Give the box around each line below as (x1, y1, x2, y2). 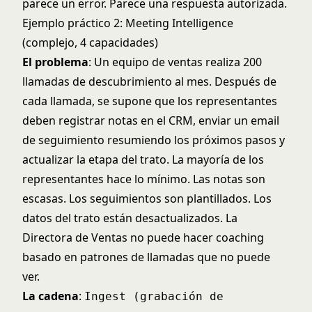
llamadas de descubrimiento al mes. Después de (22, 74, 276, 89)
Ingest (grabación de (84, 290, 224, 303)
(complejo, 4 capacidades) (22, 35, 158, 50)
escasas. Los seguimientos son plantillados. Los (22, 191, 272, 206)
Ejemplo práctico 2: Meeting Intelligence (22, 15, 233, 31)
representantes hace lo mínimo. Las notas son (22, 171, 265, 187)
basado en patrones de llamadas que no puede (22, 249, 270, 265)
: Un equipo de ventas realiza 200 (88, 54, 262, 70)
